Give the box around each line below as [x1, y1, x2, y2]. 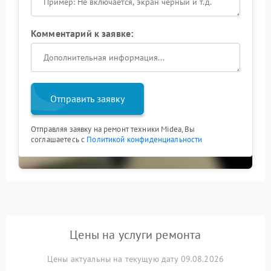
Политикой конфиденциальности [87, 134, 203, 145]
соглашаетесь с [31, 134, 87, 145]
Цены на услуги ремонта [70, 227, 201, 243]
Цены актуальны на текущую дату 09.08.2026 [47, 253, 224, 264]
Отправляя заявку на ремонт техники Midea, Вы [31, 124, 195, 134]
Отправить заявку [50, 93, 125, 105]
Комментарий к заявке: [31, 27, 134, 39]
